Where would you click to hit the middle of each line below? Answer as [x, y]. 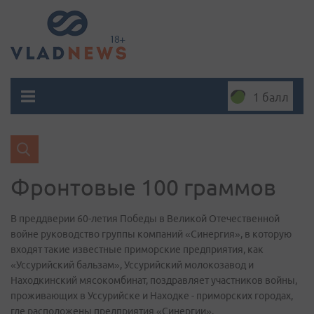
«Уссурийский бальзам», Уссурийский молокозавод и [132, 265]
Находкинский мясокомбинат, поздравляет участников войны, [154, 280]
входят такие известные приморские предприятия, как [137, 250]
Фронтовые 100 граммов [143, 187]
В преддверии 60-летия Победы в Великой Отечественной [145, 219]
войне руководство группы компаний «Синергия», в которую [151, 234]
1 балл [271, 97]
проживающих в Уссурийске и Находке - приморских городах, [152, 296]
